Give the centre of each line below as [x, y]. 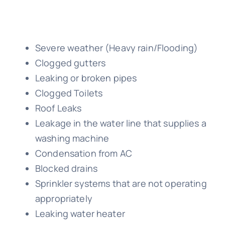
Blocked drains [66, 168]
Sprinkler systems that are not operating [121, 183]
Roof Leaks [58, 108]
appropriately [64, 198]
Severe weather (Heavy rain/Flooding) [117, 47]
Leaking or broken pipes [86, 78]
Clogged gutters [70, 63]
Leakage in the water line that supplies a [121, 123]
